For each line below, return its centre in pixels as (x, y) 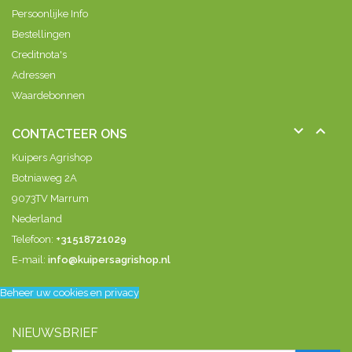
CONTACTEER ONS (70, 134)
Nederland (37, 218)
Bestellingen (41, 34)
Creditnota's (39, 54)
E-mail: (30, 259)
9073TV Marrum (50, 198)
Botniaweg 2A (44, 178)
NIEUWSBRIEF (55, 332)
